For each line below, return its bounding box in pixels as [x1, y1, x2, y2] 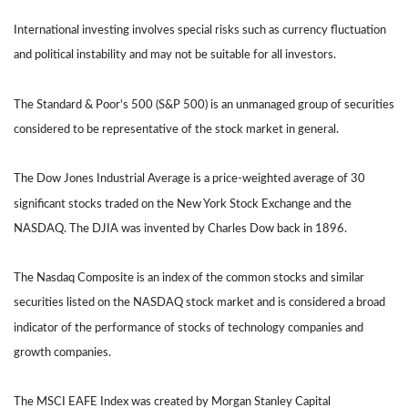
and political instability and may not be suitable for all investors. [14, 48, 336, 62]
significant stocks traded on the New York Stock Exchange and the [14, 197, 352, 210]
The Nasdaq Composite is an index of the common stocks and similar [14, 271, 364, 285]
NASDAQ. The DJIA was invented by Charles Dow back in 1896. [14, 221, 347, 235]
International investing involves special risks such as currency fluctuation [14, 24, 386, 37]
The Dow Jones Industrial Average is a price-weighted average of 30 [14, 172, 365, 186]
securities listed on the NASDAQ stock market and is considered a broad [14, 296, 385, 310]
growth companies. [14, 345, 111, 359]
